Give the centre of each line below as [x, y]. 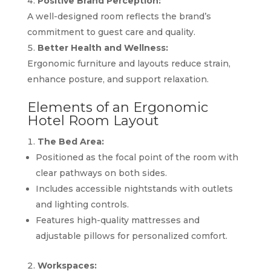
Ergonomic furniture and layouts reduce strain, [129, 63]
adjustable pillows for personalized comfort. [131, 236]
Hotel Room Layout [93, 120]
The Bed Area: [70, 141]
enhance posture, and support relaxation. [118, 79]
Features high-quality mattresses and [117, 220]
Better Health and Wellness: [103, 47]
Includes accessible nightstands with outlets [134, 188]
